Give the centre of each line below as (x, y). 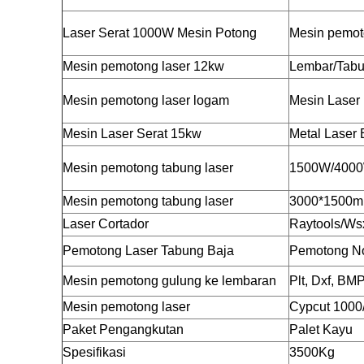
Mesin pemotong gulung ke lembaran (169, 281)
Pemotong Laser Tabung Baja (148, 251)
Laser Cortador (106, 224)
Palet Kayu (321, 329)
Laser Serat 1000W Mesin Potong (160, 33)
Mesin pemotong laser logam (146, 100)
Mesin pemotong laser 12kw (143, 66)
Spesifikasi (94, 352)
